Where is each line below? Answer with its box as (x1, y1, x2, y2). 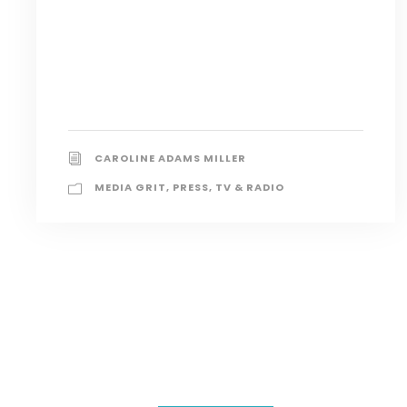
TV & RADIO (215, 180, 284, 195)
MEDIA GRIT (94, 180, 166, 195)
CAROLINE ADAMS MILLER (94, 151, 246, 166)
